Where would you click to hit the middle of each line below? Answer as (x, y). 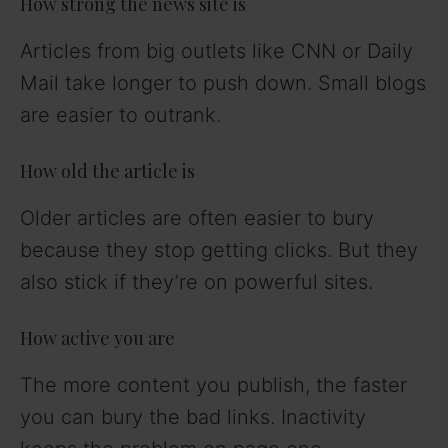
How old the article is (107, 170)
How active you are (97, 337)
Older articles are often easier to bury (197, 217)
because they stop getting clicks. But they (219, 249)
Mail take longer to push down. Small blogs (223, 82)
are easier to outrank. (120, 114)
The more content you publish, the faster (213, 384)
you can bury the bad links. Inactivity (193, 416)
